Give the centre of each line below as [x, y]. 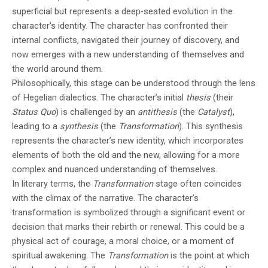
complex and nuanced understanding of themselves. [115, 170]
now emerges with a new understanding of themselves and [128, 55]
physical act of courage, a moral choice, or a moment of [123, 241]
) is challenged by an [97, 112]
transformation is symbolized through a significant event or [129, 213]
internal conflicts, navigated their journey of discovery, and [126, 40]
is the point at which [209, 256]
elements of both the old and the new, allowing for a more [126, 155]
